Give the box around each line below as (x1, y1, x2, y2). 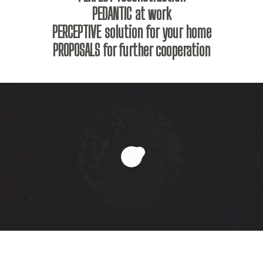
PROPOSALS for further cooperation (53, 40, 210, 60)
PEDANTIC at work (92, 4, 171, 23)
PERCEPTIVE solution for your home (52, 22, 211, 42)
